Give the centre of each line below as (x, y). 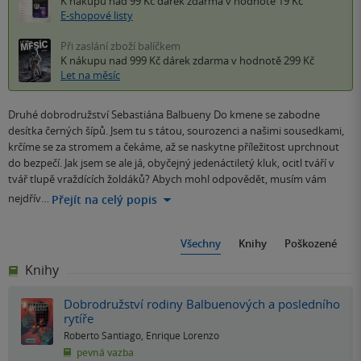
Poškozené (311, 244)
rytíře (79, 319)
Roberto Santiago (102, 336)
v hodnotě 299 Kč (272, 61)
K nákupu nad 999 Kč (112, 61)
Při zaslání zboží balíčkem (120, 46)
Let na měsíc (90, 75)
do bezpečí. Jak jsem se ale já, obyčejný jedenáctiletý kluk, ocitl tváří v (171, 163)
